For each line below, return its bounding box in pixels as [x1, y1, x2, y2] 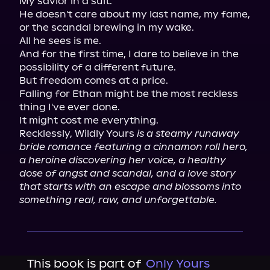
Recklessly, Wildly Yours [19, 128, 137, 139]
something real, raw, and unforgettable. [19, 194, 217, 206]
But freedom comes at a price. [19, 75, 168, 86]
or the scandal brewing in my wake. [19, 22, 194, 33]
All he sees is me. [19, 35, 101, 46]
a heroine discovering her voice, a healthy [19, 154, 226, 166]
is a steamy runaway [137, 128, 239, 139]
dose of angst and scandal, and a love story [19, 168, 236, 179]
